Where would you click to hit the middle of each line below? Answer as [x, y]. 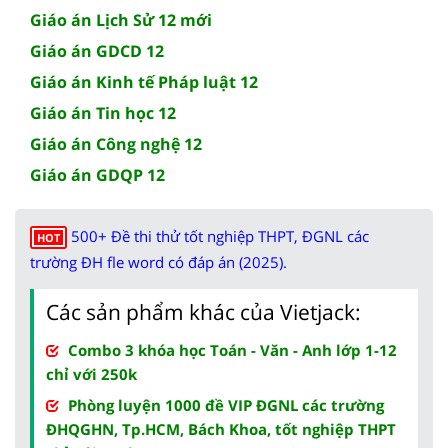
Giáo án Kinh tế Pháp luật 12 [144, 82]
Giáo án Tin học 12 [103, 113]
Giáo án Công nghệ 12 [116, 144]
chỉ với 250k [91, 374]
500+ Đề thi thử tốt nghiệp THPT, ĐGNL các [220, 236]
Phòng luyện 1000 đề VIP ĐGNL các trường [226, 405]
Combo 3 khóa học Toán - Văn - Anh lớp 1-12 [232, 350]
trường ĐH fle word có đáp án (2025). [158, 262]
